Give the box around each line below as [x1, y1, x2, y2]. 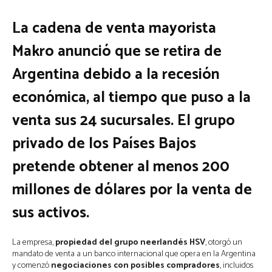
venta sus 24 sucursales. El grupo [12, 108, 235, 134]
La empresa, [12, 236, 55, 250]
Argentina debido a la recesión [12, 62, 220, 87]
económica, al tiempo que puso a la [12, 85, 251, 110]
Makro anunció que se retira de [12, 39, 222, 64]
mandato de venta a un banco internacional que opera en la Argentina [12, 247, 256, 261]
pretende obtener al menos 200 [12, 154, 229, 180]
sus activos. [12, 200, 89, 226]
